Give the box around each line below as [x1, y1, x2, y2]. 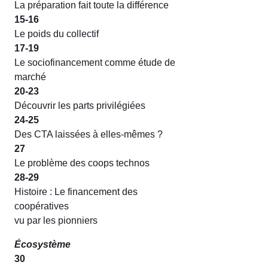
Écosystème [14, 239, 71, 249]
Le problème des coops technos [14, 157, 150, 168]
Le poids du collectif [14, 28, 99, 39]
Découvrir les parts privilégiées [14, 100, 145, 111]
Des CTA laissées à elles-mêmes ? [14, 129, 163, 139]
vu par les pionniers [14, 215, 98, 226]
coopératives [14, 200, 69, 211]
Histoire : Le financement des [14, 186, 138, 197]
